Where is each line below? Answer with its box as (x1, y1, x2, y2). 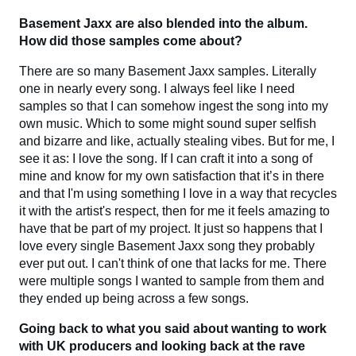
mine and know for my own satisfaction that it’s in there (19, 168, 324, 183)
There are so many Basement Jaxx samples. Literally (19, 64, 316, 78)
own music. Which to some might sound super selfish (19, 116, 316, 130)
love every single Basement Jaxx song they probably (19, 238, 315, 253)
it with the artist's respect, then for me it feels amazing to (19, 203, 330, 218)
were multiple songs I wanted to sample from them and (19, 273, 324, 288)
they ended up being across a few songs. (19, 291, 249, 305)
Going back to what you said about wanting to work (19, 321, 327, 335)
